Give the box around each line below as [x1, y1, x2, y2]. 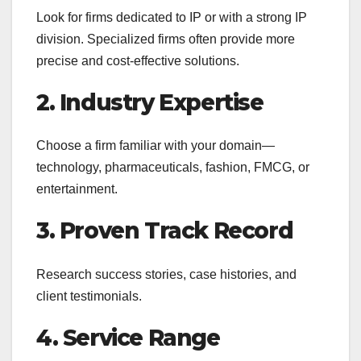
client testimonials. [36, 288, 142, 303]
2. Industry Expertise [36, 89, 263, 117]
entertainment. [36, 182, 118, 197]
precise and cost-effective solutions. [36, 54, 239, 68]
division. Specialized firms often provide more [36, 32, 295, 47]
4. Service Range [36, 323, 220, 351]
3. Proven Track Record [36, 217, 293, 245]
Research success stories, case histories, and [36, 267, 297, 281]
